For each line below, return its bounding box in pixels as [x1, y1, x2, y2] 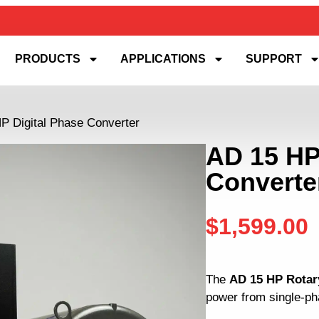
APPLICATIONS [120, 53, 206, 65]
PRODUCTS [15, 53, 81, 65]
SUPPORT [246, 53, 303, 65]
